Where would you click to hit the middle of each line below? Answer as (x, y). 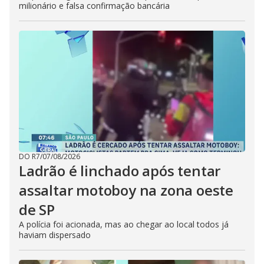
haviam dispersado (55, 235)
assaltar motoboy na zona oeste (126, 190)
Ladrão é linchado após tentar (120, 171)
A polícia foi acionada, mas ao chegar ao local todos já (124, 224)
